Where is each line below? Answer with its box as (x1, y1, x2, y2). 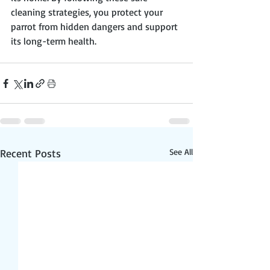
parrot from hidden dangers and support (11, 20, 180, 33)
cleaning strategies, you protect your (11, 6, 165, 19)
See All (169, 146, 193, 157)
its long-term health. (11, 35, 96, 48)
